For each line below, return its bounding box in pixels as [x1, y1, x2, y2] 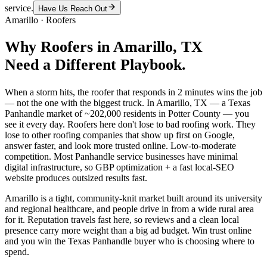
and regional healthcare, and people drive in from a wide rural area [5, 204, 254, 215]
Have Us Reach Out [38, 4, 107, 13]
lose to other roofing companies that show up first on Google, [5, 130, 235, 141]
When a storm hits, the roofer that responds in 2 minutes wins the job [5, 87, 262, 98]
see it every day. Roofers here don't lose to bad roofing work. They [5, 119, 256, 130]
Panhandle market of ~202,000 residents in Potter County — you [5, 108, 249, 119]
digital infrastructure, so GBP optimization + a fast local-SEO [5, 162, 234, 173]
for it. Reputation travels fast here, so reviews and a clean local [5, 215, 239, 225]
